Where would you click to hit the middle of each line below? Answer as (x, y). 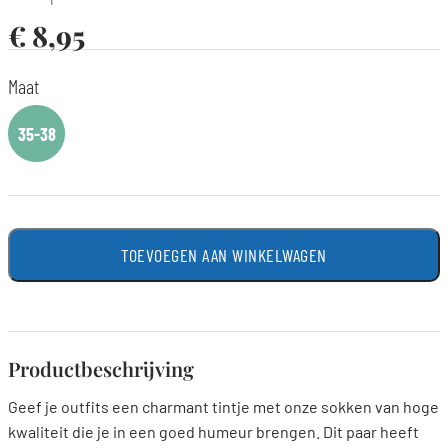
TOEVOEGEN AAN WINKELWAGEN (224, 255)
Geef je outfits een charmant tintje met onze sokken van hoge (223, 407)
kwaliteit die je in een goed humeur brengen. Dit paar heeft (213, 432)
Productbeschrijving (101, 369)
